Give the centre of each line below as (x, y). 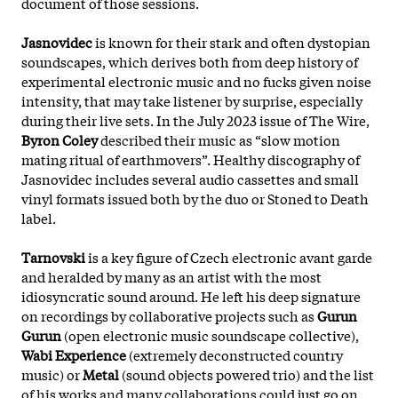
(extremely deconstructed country (235, 354)
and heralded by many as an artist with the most (171, 276)
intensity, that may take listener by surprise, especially (192, 100)
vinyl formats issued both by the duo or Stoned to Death (195, 198)
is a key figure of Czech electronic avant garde (229, 256)
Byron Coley (60, 139)
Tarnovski (53, 256)
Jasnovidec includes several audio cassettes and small (190, 178)
